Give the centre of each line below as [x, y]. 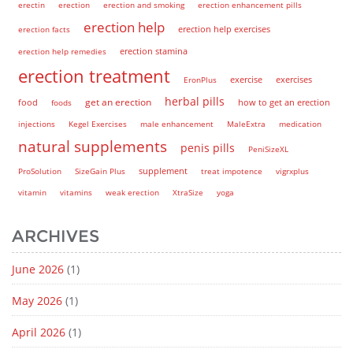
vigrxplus [292, 171]
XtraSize [188, 193]
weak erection [132, 193]
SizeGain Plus [100, 171]
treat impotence [232, 171]
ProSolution [40, 171]
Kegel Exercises [98, 124]
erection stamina [154, 52]
